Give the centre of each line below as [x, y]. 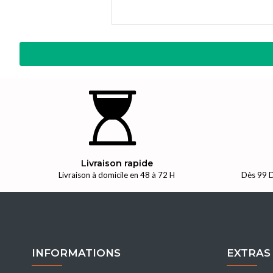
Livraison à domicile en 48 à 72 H [117, 175]
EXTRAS [249, 253]
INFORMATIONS [76, 253]
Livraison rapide [117, 163]
